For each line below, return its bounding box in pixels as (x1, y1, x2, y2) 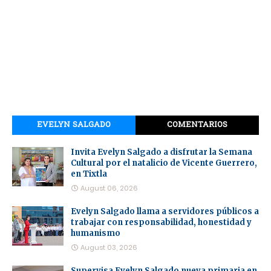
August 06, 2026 (80, 183, 138, 193)
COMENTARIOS (167, 119, 227, 131)
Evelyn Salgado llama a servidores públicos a (71, 206, 259, 217)
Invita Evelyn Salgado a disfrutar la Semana (71, 146, 252, 157)
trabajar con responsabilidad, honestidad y (71, 217, 252, 227)
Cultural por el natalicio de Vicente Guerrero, (71, 157, 257, 168)
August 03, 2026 (80, 242, 137, 252)
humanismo (71, 227, 120, 238)
